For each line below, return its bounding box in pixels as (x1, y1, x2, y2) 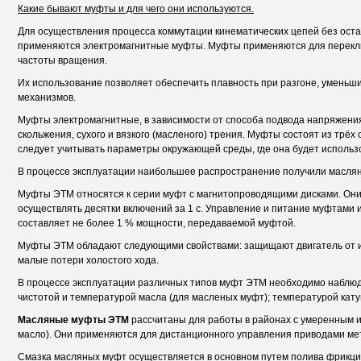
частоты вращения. (18, 55, 107, 66)
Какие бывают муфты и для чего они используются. (18, 3, 254, 15)
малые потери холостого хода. (18, 255, 159, 266)
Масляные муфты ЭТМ (18, 314, 129, 326)
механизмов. (18, 92, 76, 103)
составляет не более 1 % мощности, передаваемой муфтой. (18, 218, 296, 229)
